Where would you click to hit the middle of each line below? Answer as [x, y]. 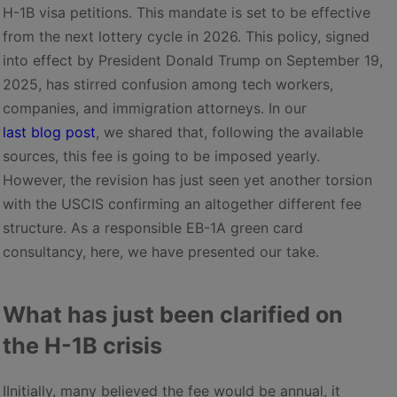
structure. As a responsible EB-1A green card [153, 227]
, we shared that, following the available [230, 132]
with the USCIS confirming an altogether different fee [182, 203]
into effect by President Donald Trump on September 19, [193, 60]
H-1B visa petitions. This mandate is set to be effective [187, 12]
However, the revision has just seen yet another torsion [187, 179]
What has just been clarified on [173, 314]
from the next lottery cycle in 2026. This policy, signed [186, 36]
